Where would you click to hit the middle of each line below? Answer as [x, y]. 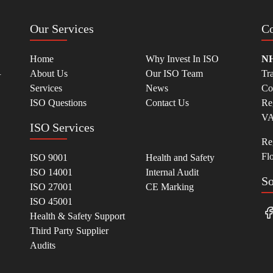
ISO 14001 [51, 172]
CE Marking [170, 187]
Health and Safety [180, 158]
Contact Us [167, 103]
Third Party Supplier [69, 231]
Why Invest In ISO [182, 59]
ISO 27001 [51, 187]
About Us [49, 74]
